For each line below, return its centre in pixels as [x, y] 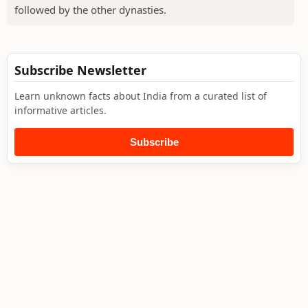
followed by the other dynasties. [90, 9]
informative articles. [60, 110]
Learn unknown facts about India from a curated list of [141, 96]
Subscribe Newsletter [80, 70]
